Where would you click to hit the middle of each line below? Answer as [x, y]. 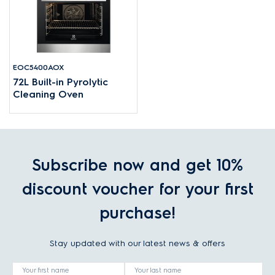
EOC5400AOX [38, 67]
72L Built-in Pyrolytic [60, 82]
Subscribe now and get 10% [137, 165]
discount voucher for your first [137, 189]
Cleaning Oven [48, 94]
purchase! [137, 213]
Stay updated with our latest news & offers [137, 243]
